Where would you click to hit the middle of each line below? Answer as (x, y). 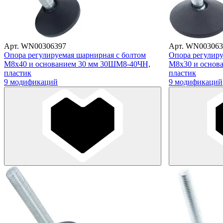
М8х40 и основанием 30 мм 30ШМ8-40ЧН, (77, 64)
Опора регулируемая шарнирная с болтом (75, 55)
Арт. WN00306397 (35, 46)
